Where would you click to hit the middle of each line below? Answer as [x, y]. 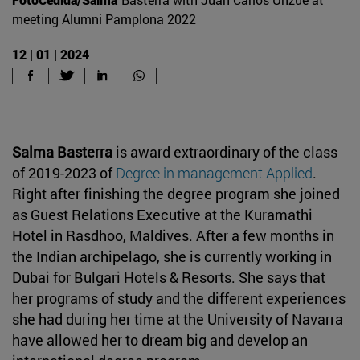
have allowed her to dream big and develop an [160, 340]
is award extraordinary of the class [225, 151]
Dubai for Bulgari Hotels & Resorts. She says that [169, 277]
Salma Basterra [62, 151]
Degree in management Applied [214, 172]
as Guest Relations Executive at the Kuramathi [162, 214]
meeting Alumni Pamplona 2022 [104, 18]
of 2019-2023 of [64, 172]
